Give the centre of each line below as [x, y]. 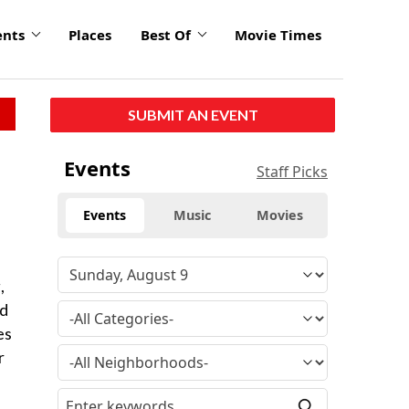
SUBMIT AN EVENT [193, 114]
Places [90, 35]
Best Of [166, 35]
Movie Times [278, 35]
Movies [280, 215]
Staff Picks [292, 171]
